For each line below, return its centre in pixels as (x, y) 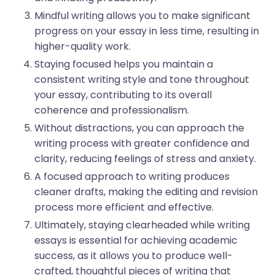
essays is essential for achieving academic (136, 241)
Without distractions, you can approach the (139, 128)
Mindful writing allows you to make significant (142, 16)
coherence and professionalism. (112, 110)
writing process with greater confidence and (142, 144)
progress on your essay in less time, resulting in (147, 31)
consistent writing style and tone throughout (142, 80)
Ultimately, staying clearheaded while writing (142, 225)
